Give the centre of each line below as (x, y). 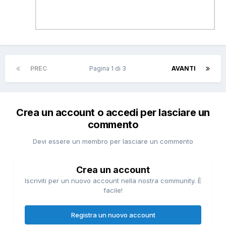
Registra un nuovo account (113, 215)
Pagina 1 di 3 (109, 68)
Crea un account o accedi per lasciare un (113, 112)
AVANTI (184, 68)
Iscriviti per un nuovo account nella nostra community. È (113, 180)
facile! (113, 190)
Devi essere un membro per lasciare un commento (113, 141)
